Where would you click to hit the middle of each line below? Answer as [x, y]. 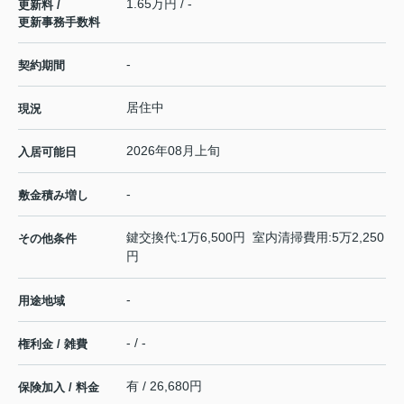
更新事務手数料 [59, 22]
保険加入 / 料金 [59, 387]
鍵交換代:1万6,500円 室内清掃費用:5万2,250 [255, 237]
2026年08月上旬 [173, 150]
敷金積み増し [53, 195]
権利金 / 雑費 [53, 344]
